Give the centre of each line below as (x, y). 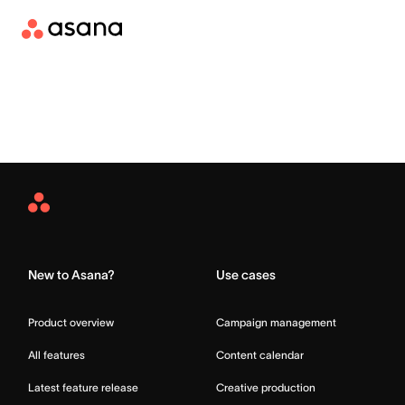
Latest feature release (83, 387)
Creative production (266, 387)
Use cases (246, 275)
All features (57, 355)
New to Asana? (71, 275)
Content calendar (260, 355)
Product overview (71, 322)
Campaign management (276, 322)
